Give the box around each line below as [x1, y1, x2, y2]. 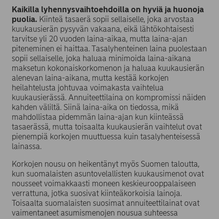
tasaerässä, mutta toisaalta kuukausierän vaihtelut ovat [12, 122, 202, 132]
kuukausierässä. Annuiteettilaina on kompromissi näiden [12, 93, 206, 103]
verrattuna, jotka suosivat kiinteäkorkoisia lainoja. [12, 189, 182, 198]
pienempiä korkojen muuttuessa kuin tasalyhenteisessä [12, 132, 200, 142]
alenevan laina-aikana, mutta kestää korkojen [12, 73, 169, 83]
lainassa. [12, 142, 45, 152]
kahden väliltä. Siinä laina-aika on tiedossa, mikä [12, 103, 179, 112]
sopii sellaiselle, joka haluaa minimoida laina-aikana [12, 54, 191, 64]
